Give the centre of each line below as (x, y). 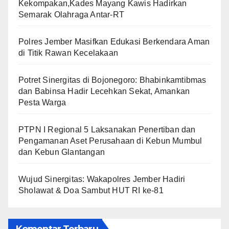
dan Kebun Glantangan (62, 152)
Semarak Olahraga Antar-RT (71, 14)
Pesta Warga (42, 102)
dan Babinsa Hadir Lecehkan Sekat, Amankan (104, 91)
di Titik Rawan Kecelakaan (68, 53)
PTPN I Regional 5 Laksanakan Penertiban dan (107, 129)
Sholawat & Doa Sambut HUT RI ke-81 (91, 190)
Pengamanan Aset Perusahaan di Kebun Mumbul (110, 141)
